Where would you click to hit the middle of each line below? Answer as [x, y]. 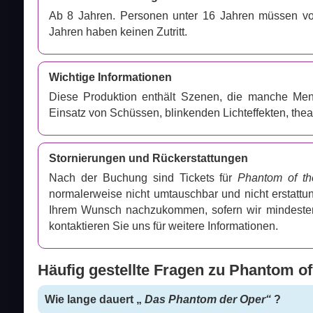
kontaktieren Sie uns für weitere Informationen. [163, 226]
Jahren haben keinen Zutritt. [118, 32]
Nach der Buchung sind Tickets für [143, 178]
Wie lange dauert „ [94, 300]
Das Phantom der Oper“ [208, 300]
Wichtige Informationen [110, 78]
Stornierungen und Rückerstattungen [148, 159]
